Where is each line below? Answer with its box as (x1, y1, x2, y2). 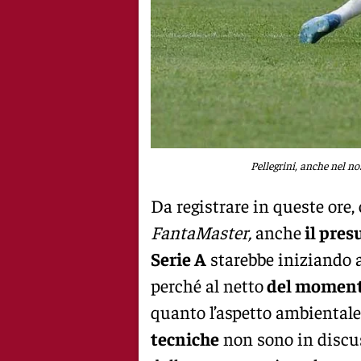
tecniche (151, 326, 219, 350)
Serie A (151, 247, 206, 270)
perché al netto (151, 273, 263, 297)
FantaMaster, (151, 220, 255, 243)
